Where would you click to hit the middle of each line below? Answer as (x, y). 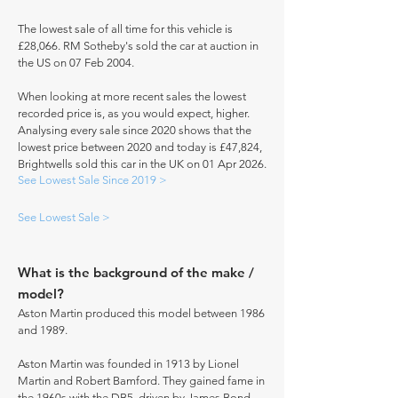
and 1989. (43, 330)
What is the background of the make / (136, 272)
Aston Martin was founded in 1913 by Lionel (128, 364)
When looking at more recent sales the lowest (132, 96)
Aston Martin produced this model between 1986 (141, 313)
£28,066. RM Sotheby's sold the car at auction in (138, 46)
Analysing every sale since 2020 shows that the (135, 130)
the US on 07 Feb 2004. (76, 63)
